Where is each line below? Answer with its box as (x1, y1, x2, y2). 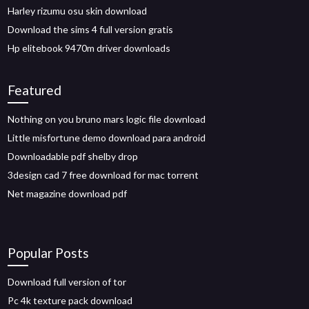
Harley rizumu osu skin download (8, 5, 148, 17)
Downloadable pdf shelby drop (8, 150, 139, 162)
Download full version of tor (8, 276, 127, 288)
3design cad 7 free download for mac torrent (8, 169, 199, 181)
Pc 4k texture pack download (8, 295, 133, 306)
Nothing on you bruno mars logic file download (8, 113, 206, 125)
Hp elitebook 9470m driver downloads (8, 42, 171, 54)
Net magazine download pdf (8, 188, 128, 199)
